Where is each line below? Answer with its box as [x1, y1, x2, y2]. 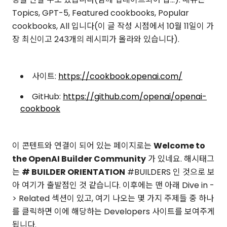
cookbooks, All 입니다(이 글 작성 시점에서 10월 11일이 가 [12, 20, 214, 32]
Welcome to [154, 140, 205, 152]
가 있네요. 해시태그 [146, 153, 214, 165]
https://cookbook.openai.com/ [58, 70, 182, 83]
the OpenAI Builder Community [12, 153, 146, 165]
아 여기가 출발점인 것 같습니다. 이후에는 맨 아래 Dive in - [12, 179, 214, 192]
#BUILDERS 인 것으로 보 [125, 166, 215, 178]
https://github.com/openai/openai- [63, 91, 207, 103]
